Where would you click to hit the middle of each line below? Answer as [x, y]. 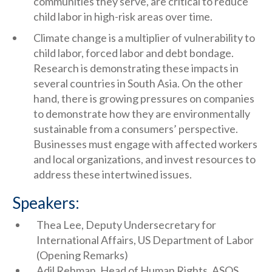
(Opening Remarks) [82, 255]
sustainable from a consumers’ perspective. [136, 129]
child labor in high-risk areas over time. [123, 16]
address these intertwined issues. [113, 174]
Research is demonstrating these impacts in [136, 68]
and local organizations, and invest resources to [144, 159]
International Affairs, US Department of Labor [145, 240]
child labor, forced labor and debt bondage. [134, 53]
